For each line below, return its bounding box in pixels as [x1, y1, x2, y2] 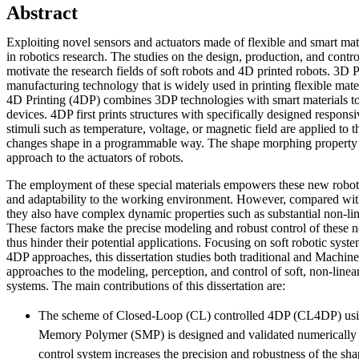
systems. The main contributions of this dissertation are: [6, 278, 285, 292]
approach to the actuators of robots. [6, 150, 184, 164]
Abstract [6, 2, 78, 23]
